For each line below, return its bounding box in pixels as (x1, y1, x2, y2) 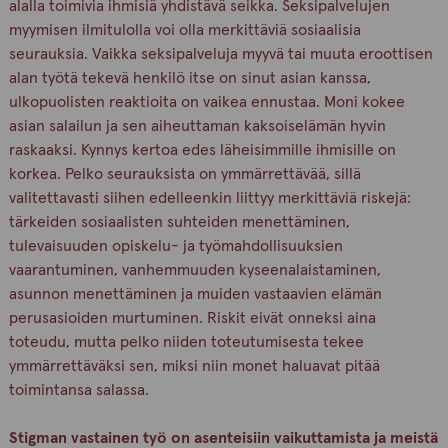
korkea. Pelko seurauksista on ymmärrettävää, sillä (8, 166, 361, 182)
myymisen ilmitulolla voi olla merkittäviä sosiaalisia (8, 22, 361, 38)
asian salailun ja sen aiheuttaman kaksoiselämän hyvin (8, 118, 386, 134)
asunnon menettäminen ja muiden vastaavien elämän (8, 286, 382, 302)
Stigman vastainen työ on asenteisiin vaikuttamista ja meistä (8, 430, 438, 446)
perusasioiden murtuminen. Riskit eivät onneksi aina (8, 310, 376, 326)
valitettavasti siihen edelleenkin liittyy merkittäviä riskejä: (8, 190, 411, 206)
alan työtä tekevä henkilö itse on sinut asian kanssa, (8, 70, 371, 86)
